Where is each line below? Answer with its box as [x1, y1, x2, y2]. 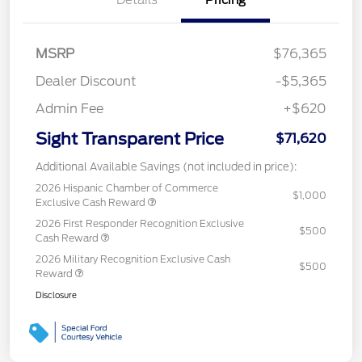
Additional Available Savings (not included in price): [36, 160, 297, 173]
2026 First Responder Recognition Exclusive [36, 217, 244, 229]
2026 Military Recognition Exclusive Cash [36, 252, 230, 265]
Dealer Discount [36, 73, 137, 89]
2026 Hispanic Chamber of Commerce [36, 181, 218, 194]
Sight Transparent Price [36, 128, 224, 149]
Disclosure [36, 289, 77, 300]
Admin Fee [36, 100, 103, 116]
